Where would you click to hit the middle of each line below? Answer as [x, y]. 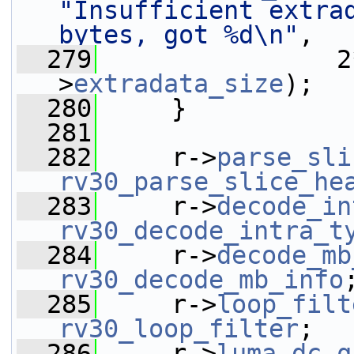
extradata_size [179, 84]
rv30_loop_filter [179, 329]
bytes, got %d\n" [179, 35]
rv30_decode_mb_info [201, 280]
